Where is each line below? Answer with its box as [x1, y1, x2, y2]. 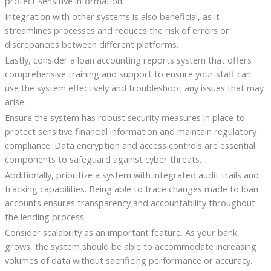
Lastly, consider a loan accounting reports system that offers [4, 53, 252, 66]
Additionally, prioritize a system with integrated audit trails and [4, 168, 259, 181]
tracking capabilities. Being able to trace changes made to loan [4, 182, 258, 195]
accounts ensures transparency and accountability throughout [4, 196, 255, 209]
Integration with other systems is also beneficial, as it [4, 10, 220, 22]
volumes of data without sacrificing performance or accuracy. [4, 253, 252, 266]
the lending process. [4, 210, 86, 223]
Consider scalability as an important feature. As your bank [4, 226, 237, 238]
